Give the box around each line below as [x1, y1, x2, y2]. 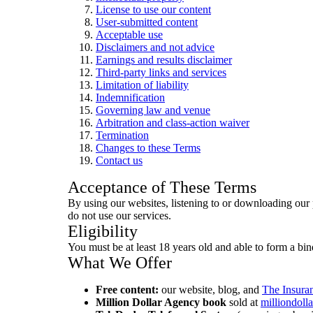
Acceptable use [96, 29, 163, 41]
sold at [226, 296, 261, 308]
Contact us [96, 154, 143, 166]
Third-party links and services [96, 66, 226, 78]
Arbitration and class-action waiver [96, 117, 249, 129]
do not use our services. [68, 210, 171, 221]
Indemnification [96, 92, 165, 103]
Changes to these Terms [96, 142, 201, 154]
